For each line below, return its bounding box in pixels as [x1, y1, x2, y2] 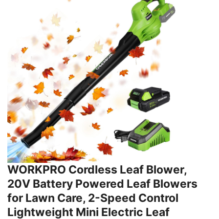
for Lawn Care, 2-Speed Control [7, 191, 178, 205]
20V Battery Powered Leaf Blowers [7, 177, 197, 191]
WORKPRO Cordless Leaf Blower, [7, 163, 187, 177]
